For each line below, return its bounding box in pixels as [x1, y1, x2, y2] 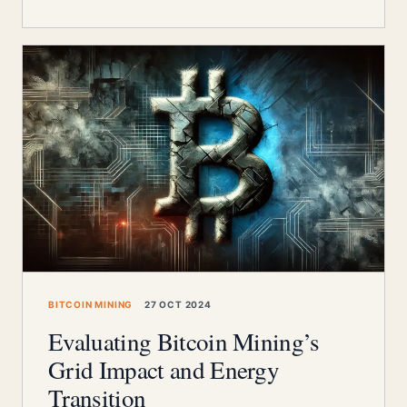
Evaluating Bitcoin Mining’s [48, 325, 320, 358]
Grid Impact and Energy [48, 353, 280, 386]
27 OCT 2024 [142, 299, 212, 310]
